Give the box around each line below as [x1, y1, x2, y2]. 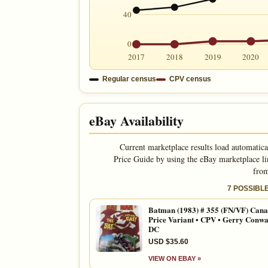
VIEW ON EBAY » [148, 254, 201, 262]
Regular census [102, 74, 156, 83]
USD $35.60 [148, 237, 188, 246]
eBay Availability [89, 110, 184, 130]
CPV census [169, 74, 211, 83]
